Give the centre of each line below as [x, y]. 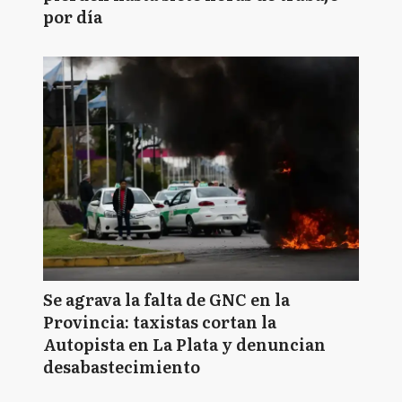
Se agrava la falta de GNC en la [166, 299]
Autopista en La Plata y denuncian [184, 344]
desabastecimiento [122, 367]
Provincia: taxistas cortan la [160, 322]
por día [73, 17]
